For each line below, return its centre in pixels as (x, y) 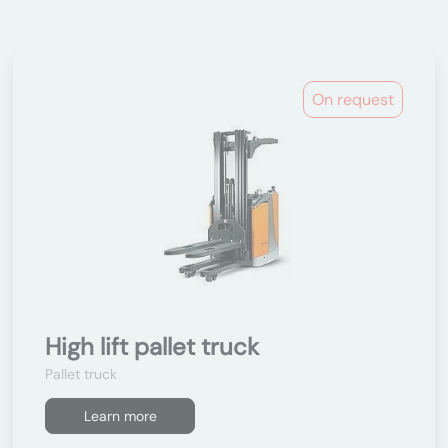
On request (353, 99)
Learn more (120, 416)
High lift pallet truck (152, 346)
